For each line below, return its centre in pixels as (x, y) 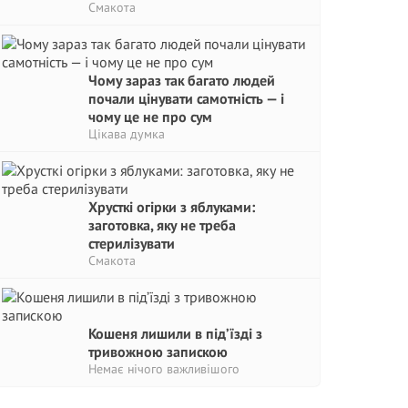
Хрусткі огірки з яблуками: (172, 207)
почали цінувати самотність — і (186, 98)
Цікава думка (127, 134)
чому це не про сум (150, 117)
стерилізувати (132, 243)
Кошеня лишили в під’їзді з (175, 333)
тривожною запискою (158, 352)
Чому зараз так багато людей (182, 80)
